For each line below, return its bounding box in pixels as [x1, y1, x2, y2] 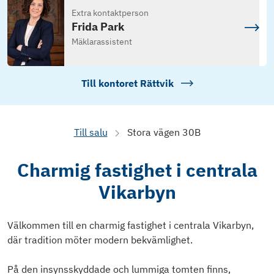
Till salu [73, 126, 108, 139]
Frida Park [71, 20, 124, 34]
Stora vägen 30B [127, 126, 201, 139]
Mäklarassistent [71, 36, 132, 48]
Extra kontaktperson [71, 7, 149, 19]
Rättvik [139, 77, 174, 90]
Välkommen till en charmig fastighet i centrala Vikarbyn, [7, 219, 254, 232]
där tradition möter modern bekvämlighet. [7, 234, 193, 246]
